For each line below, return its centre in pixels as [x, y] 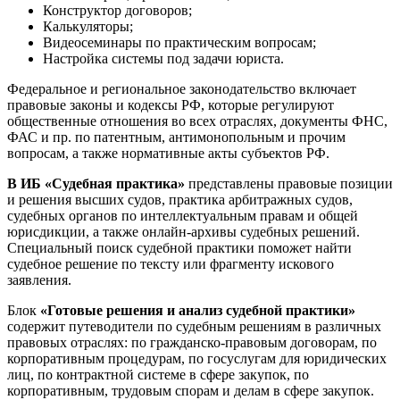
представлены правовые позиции [289, 184]
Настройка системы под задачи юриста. [163, 59]
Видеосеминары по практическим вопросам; [179, 43]
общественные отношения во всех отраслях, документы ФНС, [197, 121]
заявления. [39, 280]
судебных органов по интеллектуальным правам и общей [183, 216]
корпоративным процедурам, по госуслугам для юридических [197, 359]
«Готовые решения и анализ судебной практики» [198, 311]
